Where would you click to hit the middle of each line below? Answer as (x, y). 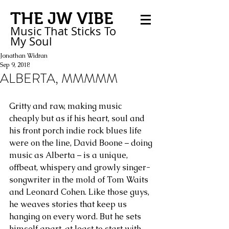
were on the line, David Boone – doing (82, 143)
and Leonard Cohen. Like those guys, (80, 192)
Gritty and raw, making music (66, 106)
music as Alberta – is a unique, (70, 155)
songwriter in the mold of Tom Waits (80, 180)
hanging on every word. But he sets (76, 216)
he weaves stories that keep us (69, 204)
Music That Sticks (56, 31)
